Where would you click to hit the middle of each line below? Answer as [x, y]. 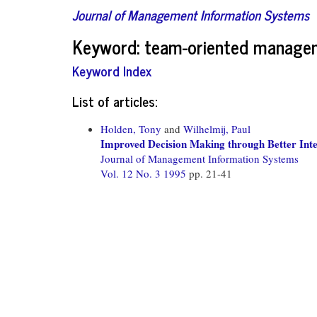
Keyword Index [112, 70]
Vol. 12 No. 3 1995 [145, 173]
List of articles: [115, 100]
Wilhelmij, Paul [217, 128]
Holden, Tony [131, 128]
